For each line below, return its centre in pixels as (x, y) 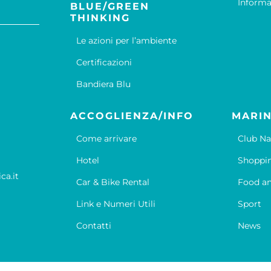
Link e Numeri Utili (116, 204)
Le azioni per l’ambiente (127, 41)
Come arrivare (107, 139)
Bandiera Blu (104, 84)
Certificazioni (104, 63)
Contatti (94, 226)
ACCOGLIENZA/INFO (132, 116)
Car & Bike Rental (113, 182)
